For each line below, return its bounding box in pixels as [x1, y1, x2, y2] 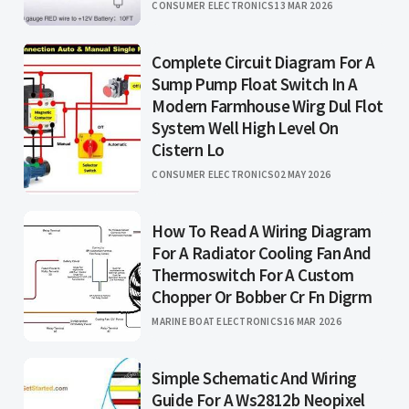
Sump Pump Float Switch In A [152, 73, 358, 96]
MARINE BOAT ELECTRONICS [152, 315, 284, 329]
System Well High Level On [152, 117, 339, 140]
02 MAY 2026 [274, 168, 331, 182]
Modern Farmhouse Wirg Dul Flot [152, 95, 383, 118]
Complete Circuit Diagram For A [152, 51, 375, 74]
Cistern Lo [152, 139, 225, 162]
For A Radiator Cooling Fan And [152, 242, 372, 265]
